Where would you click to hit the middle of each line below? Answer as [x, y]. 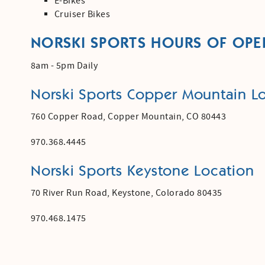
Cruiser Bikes [83, 14]
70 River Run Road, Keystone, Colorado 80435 [127, 193]
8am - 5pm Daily [64, 65]
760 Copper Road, [70, 116]
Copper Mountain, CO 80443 [167, 116]
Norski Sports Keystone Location [143, 171]
